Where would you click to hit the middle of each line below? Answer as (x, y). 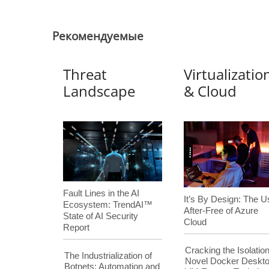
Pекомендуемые (98, 36)
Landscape (99, 91)
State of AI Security (101, 216)
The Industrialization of (108, 255)
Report (77, 228)
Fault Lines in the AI (101, 193)
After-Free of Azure (221, 210)
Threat (85, 74)
